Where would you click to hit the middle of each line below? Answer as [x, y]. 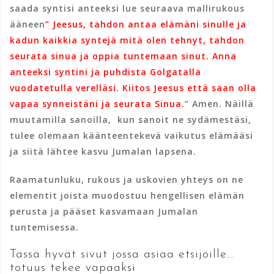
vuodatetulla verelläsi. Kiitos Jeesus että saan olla [133, 87]
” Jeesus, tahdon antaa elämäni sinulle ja [146, 24]
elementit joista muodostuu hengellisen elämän [127, 195]
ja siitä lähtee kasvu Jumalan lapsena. [105, 151]
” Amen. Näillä [219, 103]
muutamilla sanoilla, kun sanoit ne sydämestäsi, [131, 119]
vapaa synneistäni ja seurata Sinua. [97, 103]
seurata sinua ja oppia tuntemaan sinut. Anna [123, 56]
